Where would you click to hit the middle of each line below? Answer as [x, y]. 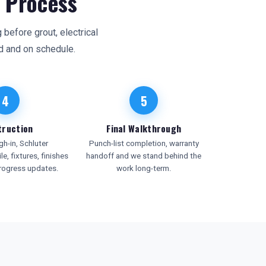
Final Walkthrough [144, 128]
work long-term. [144, 168]
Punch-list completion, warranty [144, 143]
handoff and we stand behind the [144, 156]
